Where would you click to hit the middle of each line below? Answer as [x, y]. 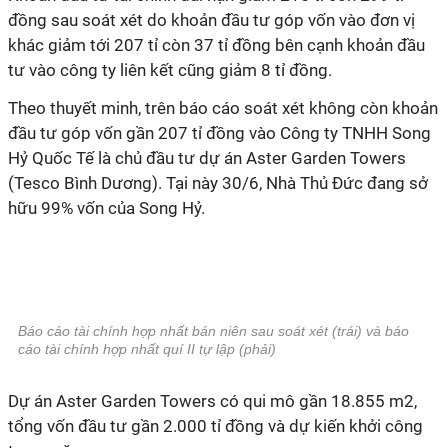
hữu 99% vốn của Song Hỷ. [106, 208]
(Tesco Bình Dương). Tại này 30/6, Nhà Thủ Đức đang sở [218, 183]
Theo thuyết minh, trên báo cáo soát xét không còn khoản [223, 108]
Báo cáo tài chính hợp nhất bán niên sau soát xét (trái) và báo [213, 331]
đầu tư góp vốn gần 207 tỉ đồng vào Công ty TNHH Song [219, 133]
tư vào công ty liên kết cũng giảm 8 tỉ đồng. [170, 70]
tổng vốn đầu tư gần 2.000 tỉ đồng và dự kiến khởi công [215, 426]
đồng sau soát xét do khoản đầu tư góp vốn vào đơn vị [211, 20]
